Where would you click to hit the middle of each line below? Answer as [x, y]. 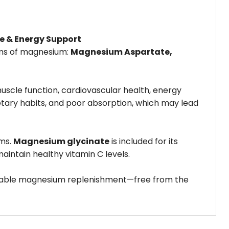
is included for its [144, 141]
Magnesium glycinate [61, 141]
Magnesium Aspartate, [121, 52]
